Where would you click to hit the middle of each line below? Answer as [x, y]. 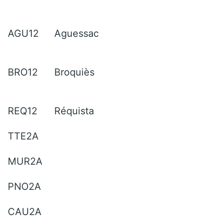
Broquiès [74, 72]
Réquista [74, 111]
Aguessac [77, 33]
